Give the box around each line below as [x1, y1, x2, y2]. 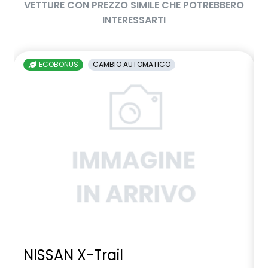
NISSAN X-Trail [23, 245, 123, 266]
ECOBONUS [37, 59, 78, 69]
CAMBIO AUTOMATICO [93, 59, 170, 69]
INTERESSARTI [102, 13, 166, 27]
